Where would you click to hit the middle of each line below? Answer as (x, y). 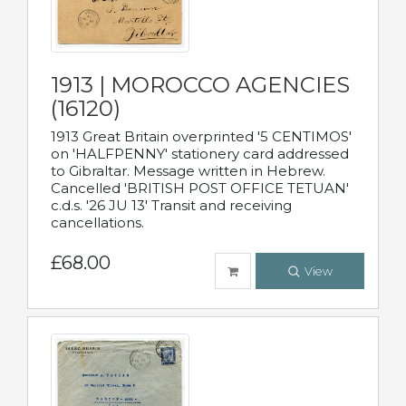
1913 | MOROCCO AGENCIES (200, 85)
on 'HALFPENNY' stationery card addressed (200, 154)
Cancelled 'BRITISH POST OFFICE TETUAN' (200, 188)
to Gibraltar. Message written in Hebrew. (188, 171)
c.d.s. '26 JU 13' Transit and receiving (171, 206)
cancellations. (97, 223)
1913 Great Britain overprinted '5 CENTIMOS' (201, 137)
